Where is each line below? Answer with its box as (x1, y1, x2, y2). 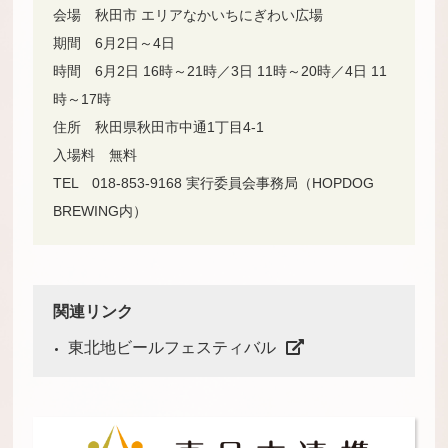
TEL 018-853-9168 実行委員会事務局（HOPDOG (53, 175, 375, 192)
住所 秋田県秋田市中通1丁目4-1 (53, 119, 265, 136)
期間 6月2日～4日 (53, 35, 176, 52)
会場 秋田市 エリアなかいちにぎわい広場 (53, 7, 324, 24)
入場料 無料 (53, 147, 138, 164)
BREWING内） (53, 203, 148, 220)
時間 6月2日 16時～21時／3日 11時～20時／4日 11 (53, 63, 388, 80)
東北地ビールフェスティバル (68, 339, 277, 357)
